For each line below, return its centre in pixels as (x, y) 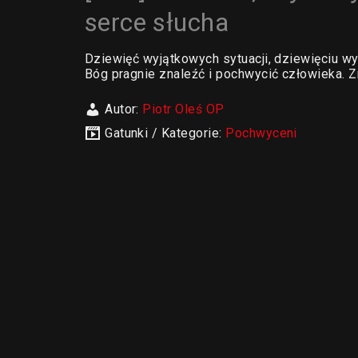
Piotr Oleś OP (183, 109)
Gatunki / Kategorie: (165, 133)
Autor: (124, 109)
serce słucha (157, 22)
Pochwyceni (261, 133)
